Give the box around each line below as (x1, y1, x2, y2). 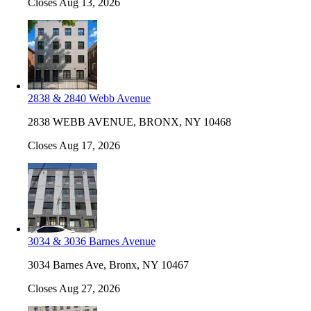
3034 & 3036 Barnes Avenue (28, 235, 155, 247)
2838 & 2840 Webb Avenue (28, 92, 151, 104)
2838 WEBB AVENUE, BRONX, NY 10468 (28, 115, 231, 128)
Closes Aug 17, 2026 (28, 139, 120, 151)
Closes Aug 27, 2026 (28, 282, 120, 294)
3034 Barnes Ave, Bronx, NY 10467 (28, 258, 189, 271)
